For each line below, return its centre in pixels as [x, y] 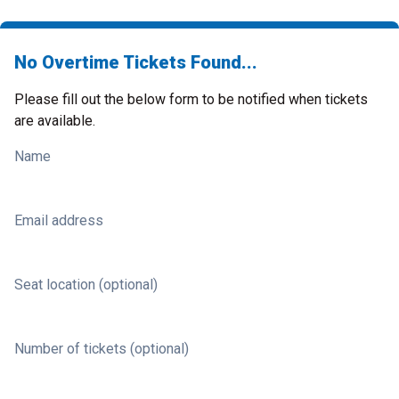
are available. [55, 121]
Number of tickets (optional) [102, 349]
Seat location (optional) [86, 285]
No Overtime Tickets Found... [136, 62]
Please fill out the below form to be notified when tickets [191, 99]
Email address [59, 220]
